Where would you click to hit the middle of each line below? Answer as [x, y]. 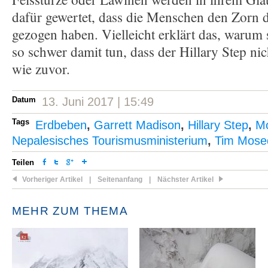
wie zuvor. [41, 69]
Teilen [24, 162]
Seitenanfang [120, 179]
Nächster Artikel [185, 179]
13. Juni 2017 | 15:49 [98, 102]
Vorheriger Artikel [52, 179]
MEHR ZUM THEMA [70, 211]
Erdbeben [61, 125]
